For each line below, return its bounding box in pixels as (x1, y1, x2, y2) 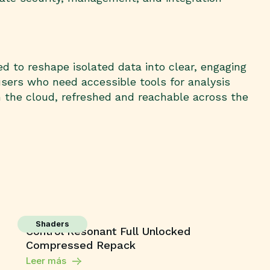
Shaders (36, 219, 70, 229)
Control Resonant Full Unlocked (26, 225, 191, 238)
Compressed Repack (26, 239, 136, 252)
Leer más (26, 255, 67, 267)
